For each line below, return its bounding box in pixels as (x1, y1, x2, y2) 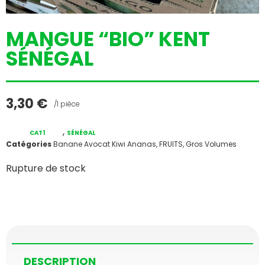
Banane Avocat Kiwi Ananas (53, 138, 156, 149)
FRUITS (159, 138, 183, 149)
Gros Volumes (186, 138, 237, 149)
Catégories (6, 138, 51, 149)
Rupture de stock (6, 161, 86, 175)
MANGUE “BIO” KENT (6, 24, 210, 53)
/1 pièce (54, 99, 80, 109)
